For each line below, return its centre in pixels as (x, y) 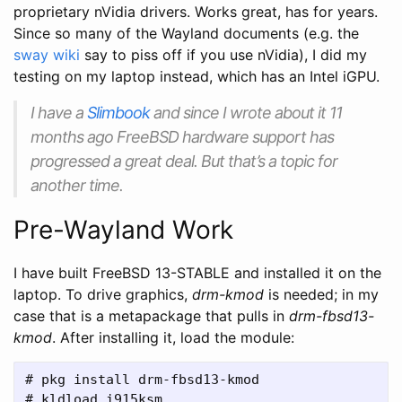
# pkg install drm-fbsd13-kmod (142, 379)
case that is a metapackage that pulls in (151, 315)
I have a (59, 112)
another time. (77, 185)
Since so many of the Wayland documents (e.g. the (186, 33)
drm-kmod (228, 294)
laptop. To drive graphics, (103, 294)
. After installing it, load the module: (173, 337)
